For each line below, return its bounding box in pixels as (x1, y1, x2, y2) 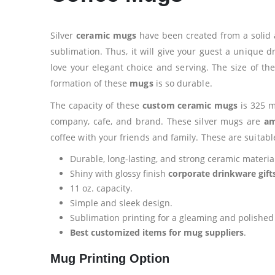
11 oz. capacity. (70, 182, 133, 194)
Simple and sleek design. (70, 197, 172, 209)
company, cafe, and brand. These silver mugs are (50, 115, 264, 127)
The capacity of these (50, 99, 143, 111)
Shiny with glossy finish (70, 168, 168, 179)
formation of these (50, 77, 130, 89)
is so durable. (153, 77, 212, 89)
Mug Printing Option (50, 252, 169, 265)
